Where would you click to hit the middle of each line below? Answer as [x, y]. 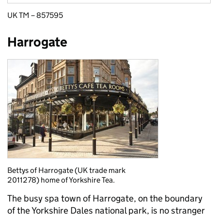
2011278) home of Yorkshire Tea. [61, 180]
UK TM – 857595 [35, 15]
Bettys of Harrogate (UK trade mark [66, 170]
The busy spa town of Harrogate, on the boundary [105, 199]
